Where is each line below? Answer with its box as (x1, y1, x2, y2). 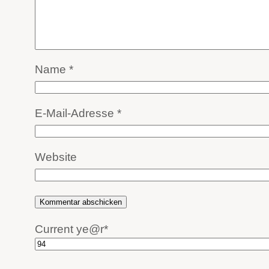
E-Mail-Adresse (35, 107, 117, 120)
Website (35, 151, 77, 164)
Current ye (35, 223, 89, 236)
